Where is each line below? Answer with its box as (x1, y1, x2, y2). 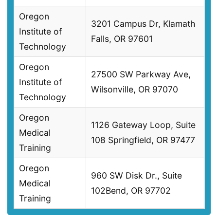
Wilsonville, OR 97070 (91, 84, 178, 95)
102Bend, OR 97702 (91, 185, 171, 196)
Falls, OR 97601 (91, 34, 153, 44)
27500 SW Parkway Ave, (91, 69, 191, 80)
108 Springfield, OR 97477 (91, 135, 195, 145)
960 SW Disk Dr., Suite (91, 170, 182, 181)
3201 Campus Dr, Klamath (91, 18, 195, 29)
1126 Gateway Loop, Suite (91, 120, 196, 130)
